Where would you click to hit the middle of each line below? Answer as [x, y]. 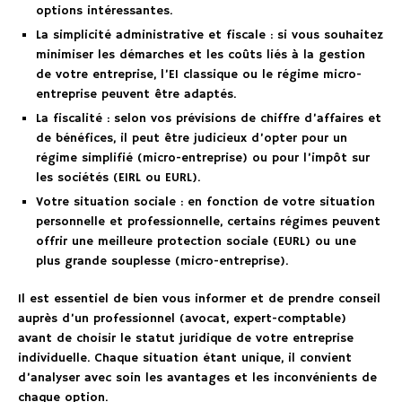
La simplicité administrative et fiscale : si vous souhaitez [210, 35]
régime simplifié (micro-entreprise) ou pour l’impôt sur [203, 158]
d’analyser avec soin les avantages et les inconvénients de [197, 378]
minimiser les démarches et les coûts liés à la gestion [201, 55]
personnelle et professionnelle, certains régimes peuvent [208, 222]
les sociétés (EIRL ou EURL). [118, 178]
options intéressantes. [104, 11]
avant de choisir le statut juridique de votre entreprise [186, 339]
